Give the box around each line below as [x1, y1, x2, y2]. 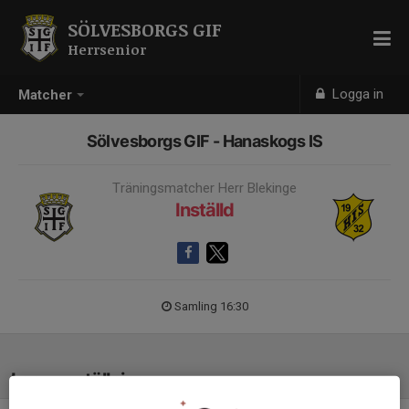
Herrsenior [68, 40, 146, 58]
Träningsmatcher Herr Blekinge [112, 180, 297, 196]
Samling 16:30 [173, 299, 248, 313]
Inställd [175, 199, 234, 221]
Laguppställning [11, 369, 146, 391]
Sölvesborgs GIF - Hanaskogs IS [86, 131, 323, 151]
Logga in [329, 86, 384, 102]
